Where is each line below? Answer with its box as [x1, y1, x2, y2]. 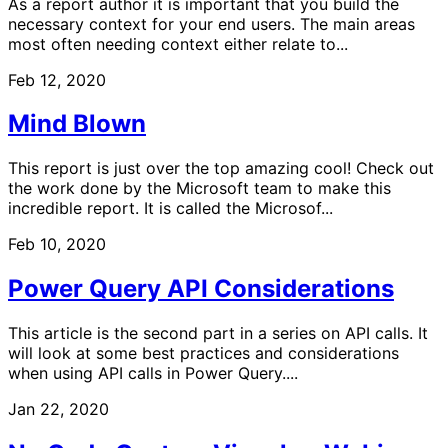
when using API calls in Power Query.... [8, 363, 298, 384]
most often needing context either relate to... [8, 33, 348, 54]
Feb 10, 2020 [8, 234, 106, 255]
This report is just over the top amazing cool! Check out [8, 158, 434, 179]
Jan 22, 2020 [8, 399, 109, 420]
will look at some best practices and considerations [8, 343, 399, 364]
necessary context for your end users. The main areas [8, 13, 415, 34]
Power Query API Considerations [8, 274, 394, 304]
